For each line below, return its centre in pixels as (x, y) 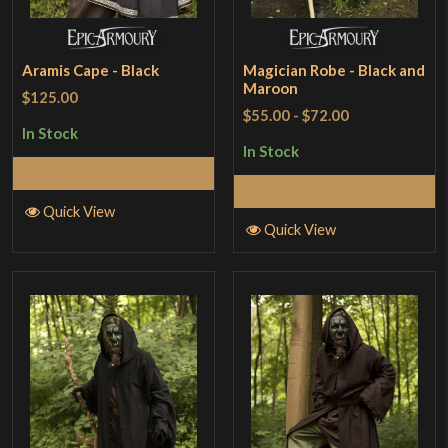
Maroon (271, 87)
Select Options (344, 191)
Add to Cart (123, 173)
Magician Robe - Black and (334, 69)
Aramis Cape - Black (91, 69)
